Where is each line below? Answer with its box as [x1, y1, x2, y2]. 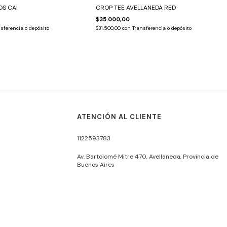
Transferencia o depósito [132, 24, 192, 31]
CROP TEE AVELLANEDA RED [96, 3, 176, 12]
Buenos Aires [77, 160, 115, 169]
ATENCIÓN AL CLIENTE [77, 112, 162, 121]
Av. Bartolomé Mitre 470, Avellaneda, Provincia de [77, 152, 218, 161]
